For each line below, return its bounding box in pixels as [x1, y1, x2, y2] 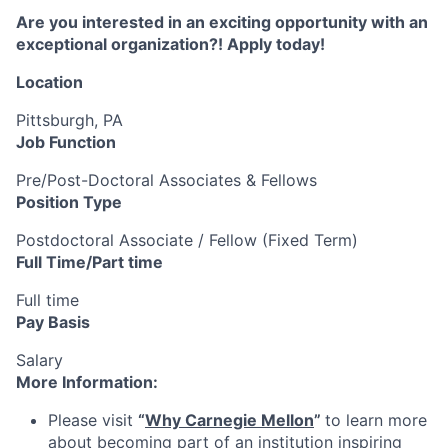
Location [16, 72, 83, 92]
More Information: [16, 372, 158, 392]
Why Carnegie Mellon [145, 410, 314, 430]
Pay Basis [16, 312, 90, 332]
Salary [16, 350, 63, 370]
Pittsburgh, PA [16, 110, 123, 130]
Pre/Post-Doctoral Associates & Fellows [16, 170, 317, 190]
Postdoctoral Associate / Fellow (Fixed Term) [16, 230, 358, 250]
